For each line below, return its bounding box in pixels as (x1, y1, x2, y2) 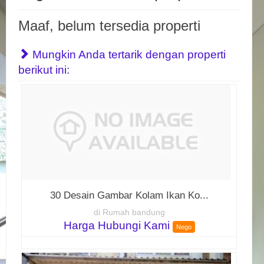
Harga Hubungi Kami (63, 219, 173, 232)
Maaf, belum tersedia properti (18, 18, 200, 34)
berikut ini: (18, 64, 70, 76)
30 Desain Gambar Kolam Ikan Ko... (49, 190, 209, 202)
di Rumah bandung (93, 208, 165, 217)
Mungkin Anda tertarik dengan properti (29, 48, 226, 61)
